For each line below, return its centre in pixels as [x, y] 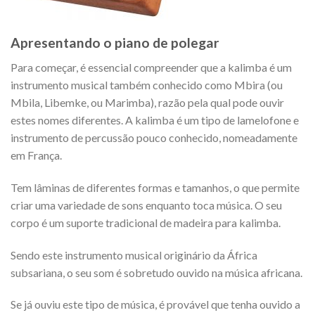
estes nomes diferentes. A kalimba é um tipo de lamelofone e [155, 120]
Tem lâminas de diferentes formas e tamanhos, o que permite [155, 187]
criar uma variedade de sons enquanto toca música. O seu [146, 205]
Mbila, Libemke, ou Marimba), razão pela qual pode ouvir [147, 102]
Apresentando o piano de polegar [115, 43]
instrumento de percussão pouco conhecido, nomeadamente [154, 137]
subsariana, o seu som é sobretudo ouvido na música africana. [156, 272]
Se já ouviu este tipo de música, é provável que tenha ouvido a [155, 304]
